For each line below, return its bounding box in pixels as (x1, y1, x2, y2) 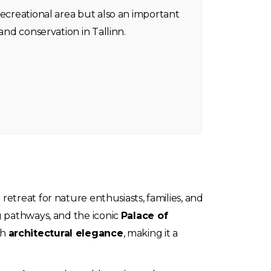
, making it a (123, 227, 178, 239)
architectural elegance (8, 227, 123, 239)
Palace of (120, 210, 168, 221)
